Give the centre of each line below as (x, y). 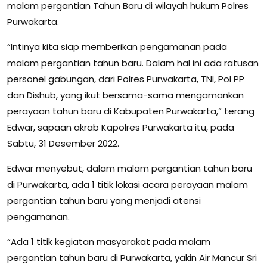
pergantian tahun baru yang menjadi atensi (104, 201)
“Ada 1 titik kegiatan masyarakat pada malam (109, 242)
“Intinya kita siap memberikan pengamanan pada (117, 47)
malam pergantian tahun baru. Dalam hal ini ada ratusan (133, 63)
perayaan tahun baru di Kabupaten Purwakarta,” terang (131, 111)
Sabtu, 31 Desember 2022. (63, 144)
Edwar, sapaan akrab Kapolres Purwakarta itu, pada (121, 128)
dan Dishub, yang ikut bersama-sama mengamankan (125, 95)
